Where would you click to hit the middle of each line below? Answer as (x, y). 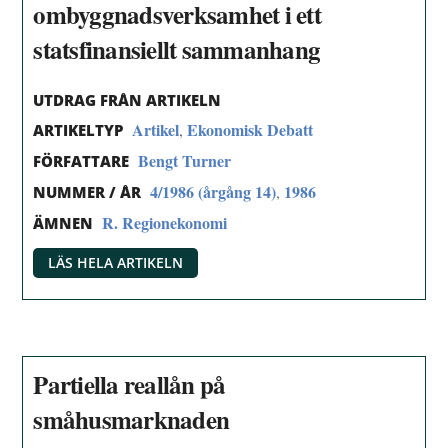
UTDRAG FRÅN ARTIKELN (127, 99)
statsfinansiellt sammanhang (177, 49)
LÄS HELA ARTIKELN (116, 262)
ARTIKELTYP (78, 130)
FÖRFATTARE (81, 161)
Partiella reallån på (129, 385)
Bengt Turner (185, 161)
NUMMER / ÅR (87, 191)
